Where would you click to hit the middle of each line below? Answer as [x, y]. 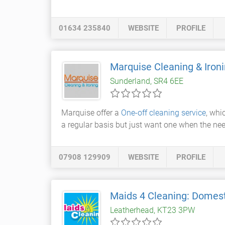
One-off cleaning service [163, 113]
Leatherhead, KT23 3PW [152, 210]
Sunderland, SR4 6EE [147, 81]
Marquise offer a [91, 113]
